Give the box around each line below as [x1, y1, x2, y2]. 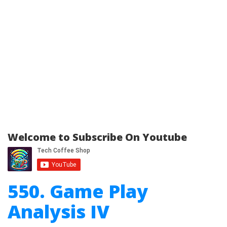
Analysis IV [8, 199, 109, 224]
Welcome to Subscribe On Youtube [8, 130, 187, 144]
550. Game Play [8, 179, 148, 204]
